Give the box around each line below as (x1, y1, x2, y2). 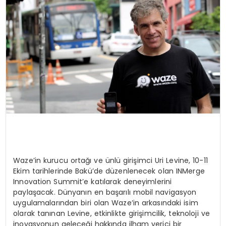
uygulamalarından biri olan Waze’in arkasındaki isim (13, 197, 198, 208)
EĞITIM (13, 31, 39, 43)
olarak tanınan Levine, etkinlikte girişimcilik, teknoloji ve (13, 208, 210, 218)
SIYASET (13, 5, 45, 16)
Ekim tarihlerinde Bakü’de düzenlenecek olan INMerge (13, 165, 205, 176)
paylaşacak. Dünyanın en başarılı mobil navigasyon (13, 187, 197, 197)
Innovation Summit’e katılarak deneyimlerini (13, 176, 172, 187)
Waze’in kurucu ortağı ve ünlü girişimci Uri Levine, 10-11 (13, 155, 208, 165)
